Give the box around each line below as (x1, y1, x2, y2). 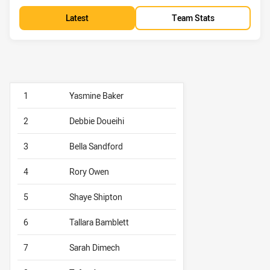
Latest (66, 11, 89, 24)
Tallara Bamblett (69, 216, 129, 228)
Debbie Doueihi (69, 115, 124, 127)
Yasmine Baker (69, 90, 124, 102)
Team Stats (171, 11, 215, 24)
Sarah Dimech (69, 242, 120, 254)
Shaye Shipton (69, 191, 122, 203)
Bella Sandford (69, 140, 123, 152)
